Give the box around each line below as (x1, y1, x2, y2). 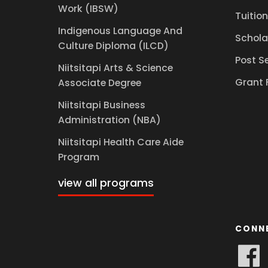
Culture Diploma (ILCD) (58, 39, 169, 53)
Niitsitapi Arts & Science (58, 60, 173, 75)
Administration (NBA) (58, 112, 162, 127)
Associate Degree (58, 75, 142, 90)
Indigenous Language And (58, 24, 183, 38)
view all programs (58, 175, 154, 191)
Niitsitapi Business (58, 98, 146, 112)
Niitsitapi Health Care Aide (58, 135, 184, 149)
